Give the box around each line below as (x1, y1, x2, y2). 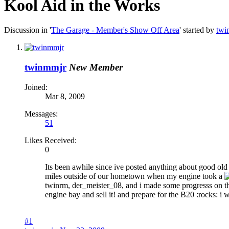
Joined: (25, 82, 48, 91)
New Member (69, 62, 123, 73)
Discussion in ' (4, 26, 51, 35)
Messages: (25, 109, 58, 118)
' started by (179, 26, 216, 35)
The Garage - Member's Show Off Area (51, 26, 179, 35)
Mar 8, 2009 (45, 91, 85, 101)
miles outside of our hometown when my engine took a (45, 171, 224, 180)
